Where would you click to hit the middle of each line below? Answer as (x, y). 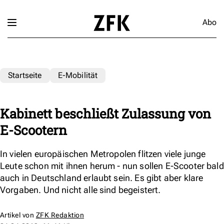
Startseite (25, 75)
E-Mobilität (78, 75)
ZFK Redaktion (60, 215)
